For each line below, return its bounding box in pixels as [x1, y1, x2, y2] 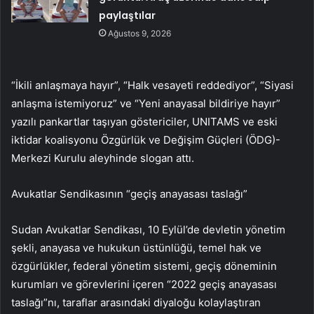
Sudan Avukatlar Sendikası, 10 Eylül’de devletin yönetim [11, 223, 285, 237]
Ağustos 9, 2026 [108, 28, 172, 39]
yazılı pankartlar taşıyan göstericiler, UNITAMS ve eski [11, 115, 278, 129]
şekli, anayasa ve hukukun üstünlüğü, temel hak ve [11, 241, 261, 255]
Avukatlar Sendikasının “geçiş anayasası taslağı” [11, 187, 247, 201]
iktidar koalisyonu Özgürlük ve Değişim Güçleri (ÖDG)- [11, 133, 280, 147]
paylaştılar [99, 8, 156, 23]
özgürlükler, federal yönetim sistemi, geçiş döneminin [11, 259, 277, 273]
